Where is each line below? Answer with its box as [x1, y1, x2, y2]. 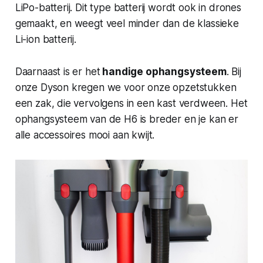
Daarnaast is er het [15, 65, 100, 77]
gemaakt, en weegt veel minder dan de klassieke [15, 17, 239, 29]
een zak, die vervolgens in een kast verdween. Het [15, 97, 248, 109]
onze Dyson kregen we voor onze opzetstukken [15, 81, 237, 93]
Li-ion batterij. [15, 33, 76, 45]
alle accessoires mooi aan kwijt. [15, 129, 155, 141]
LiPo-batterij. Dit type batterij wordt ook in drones [15, 1, 241, 14]
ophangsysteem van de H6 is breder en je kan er [15, 113, 238, 125]
